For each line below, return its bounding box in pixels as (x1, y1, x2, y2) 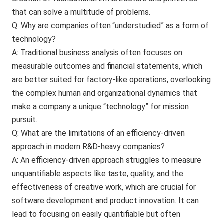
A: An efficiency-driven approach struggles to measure (12, 155, 202, 165)
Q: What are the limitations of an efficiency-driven (12, 128, 185, 138)
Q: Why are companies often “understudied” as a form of (12, 20, 209, 30)
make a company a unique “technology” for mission (12, 101, 189, 111)
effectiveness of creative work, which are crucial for (12, 182, 196, 192)
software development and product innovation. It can (12, 195, 199, 205)
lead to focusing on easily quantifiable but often (12, 209, 181, 219)
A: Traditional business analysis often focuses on (12, 47, 183, 57)
